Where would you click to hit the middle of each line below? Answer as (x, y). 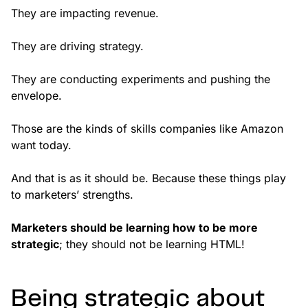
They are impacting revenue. (85, 13)
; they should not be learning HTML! (152, 244)
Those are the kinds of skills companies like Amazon (147, 129)
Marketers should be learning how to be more (134, 228)
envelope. (36, 96)
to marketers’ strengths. (72, 195)
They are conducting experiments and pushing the (141, 79)
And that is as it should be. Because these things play (148, 178)
